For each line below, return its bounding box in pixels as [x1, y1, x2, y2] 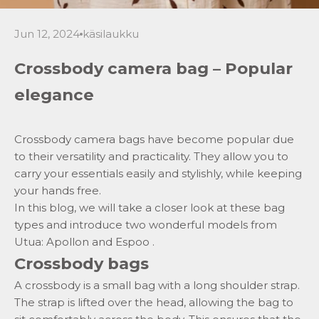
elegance [14, 85, 94, 105]
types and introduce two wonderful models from [14, 218, 277, 232]
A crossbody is [14, 278, 93, 293]
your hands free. [14, 184, 101, 198]
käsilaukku [83, 27, 139, 41]
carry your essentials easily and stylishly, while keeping [14, 167, 302, 181]
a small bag [93, 278, 155, 293]
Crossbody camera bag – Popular [14, 58, 293, 79]
